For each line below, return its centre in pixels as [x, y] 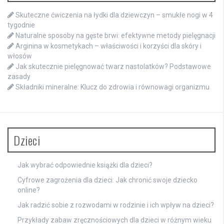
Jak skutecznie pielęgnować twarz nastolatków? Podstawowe [113, 66]
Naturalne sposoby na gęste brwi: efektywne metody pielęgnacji [115, 35]
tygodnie [21, 25]
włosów [20, 56]
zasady [19, 76]
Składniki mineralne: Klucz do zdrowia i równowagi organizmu [112, 87]
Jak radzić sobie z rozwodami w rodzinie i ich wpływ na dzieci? [116, 205]
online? [29, 190]
